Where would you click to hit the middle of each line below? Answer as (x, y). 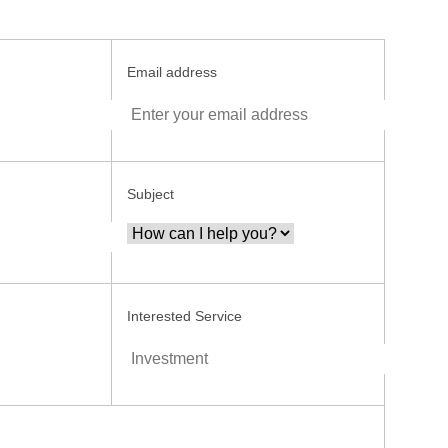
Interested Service (185, 316)
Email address (172, 72)
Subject (151, 194)
